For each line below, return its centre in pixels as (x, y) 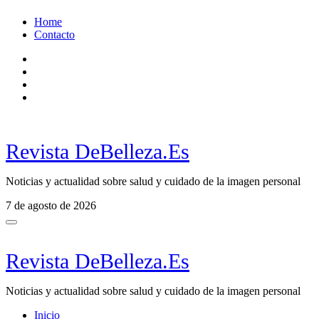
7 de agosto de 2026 (51, 206)
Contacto (54, 35)
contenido (27, 47)
